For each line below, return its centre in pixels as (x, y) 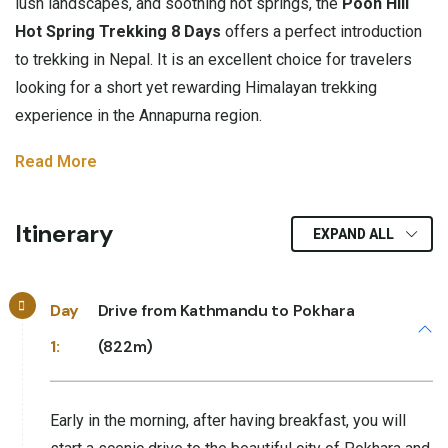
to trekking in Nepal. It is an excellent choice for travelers (213, 59)
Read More (56, 161)
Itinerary (64, 233)
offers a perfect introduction (321, 31)
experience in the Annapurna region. (138, 115)
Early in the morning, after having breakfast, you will (228, 420)
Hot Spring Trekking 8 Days (118, 31)
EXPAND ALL (353, 233)
